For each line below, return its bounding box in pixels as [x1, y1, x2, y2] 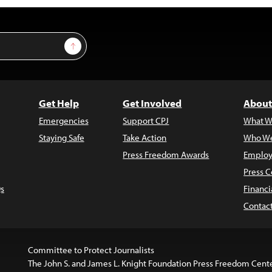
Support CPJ [123, 115, 169, 126]
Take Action [123, 132, 167, 143]
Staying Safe [38, 132, 84, 143]
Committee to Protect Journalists [27, 244, 154, 256]
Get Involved [123, 97, 182, 109]
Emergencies [38, 115, 89, 126]
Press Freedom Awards [123, 149, 209, 160]
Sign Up [72, 38, 102, 49]
